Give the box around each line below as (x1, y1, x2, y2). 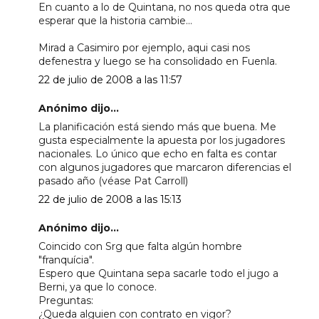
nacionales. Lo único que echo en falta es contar (38, 147, 277, 160)
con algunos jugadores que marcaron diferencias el (38, 160, 291, 174)
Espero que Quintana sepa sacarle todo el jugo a (38, 266, 278, 280)
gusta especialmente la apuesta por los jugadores (38, 133, 285, 147)
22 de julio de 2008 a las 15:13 (38, 192, 182, 206)
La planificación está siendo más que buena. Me (38, 120, 276, 133)
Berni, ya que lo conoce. (38, 280, 157, 293)
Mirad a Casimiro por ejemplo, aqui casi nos (38, 41, 250, 54)
